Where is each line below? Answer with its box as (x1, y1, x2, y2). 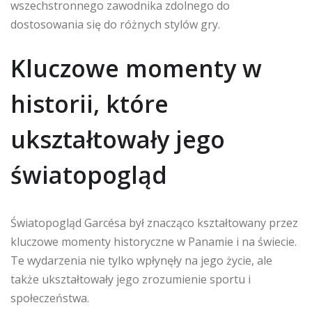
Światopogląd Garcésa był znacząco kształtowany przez (10, 215, 298, 231)
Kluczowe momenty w (10, 52, 262, 84)
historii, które (10, 88, 169, 120)
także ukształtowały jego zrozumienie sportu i (10, 272, 251, 287)
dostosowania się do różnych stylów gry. (10, 17, 220, 32)
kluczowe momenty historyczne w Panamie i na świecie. (10, 234, 297, 249)
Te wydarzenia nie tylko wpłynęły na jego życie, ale (10, 253, 272, 268)
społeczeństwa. (10, 290, 89, 306)
